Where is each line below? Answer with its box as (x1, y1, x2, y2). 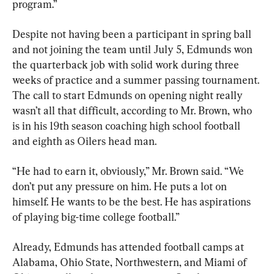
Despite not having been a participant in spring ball (12, 27, 254, 40)
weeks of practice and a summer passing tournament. (12, 73, 262, 86)
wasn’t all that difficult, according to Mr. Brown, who (12, 103, 254, 117)
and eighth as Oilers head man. (12, 134, 157, 147)
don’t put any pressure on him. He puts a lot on (12, 179, 229, 193)
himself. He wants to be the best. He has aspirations (12, 194, 253, 208)
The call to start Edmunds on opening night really (12, 88, 245, 102)
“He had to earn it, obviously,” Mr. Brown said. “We (12, 164, 246, 177)
